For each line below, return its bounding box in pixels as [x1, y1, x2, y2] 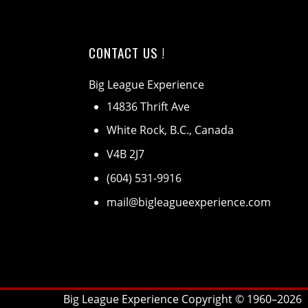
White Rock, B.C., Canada [106, 122, 234, 138]
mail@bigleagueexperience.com [106, 194, 271, 210]
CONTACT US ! [89, 43, 165, 63]
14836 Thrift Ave [106, 98, 190, 114]
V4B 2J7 [106, 146, 144, 162]
